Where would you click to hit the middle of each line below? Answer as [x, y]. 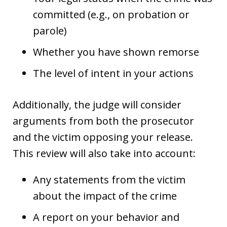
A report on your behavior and [106, 217]
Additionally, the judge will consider [97, 104]
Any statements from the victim [109, 179]
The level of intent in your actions [113, 73]
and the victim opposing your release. [103, 137]
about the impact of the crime [105, 196]
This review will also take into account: [104, 153]
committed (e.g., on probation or [111, 14]
